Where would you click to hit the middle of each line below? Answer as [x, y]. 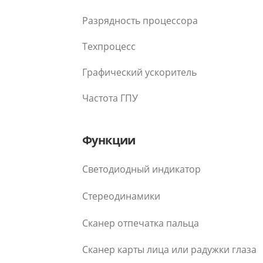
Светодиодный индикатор [141, 169]
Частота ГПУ [110, 98]
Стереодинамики [121, 196]
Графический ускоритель [139, 73]
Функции [109, 140]
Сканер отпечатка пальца [141, 223]
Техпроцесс [109, 47]
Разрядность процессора [140, 21]
